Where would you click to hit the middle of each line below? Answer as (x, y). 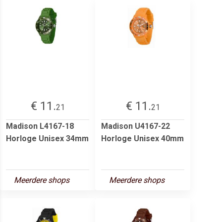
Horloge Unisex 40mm (142, 138)
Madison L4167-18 (40, 126)
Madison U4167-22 (136, 126)
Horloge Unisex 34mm (47, 138)
